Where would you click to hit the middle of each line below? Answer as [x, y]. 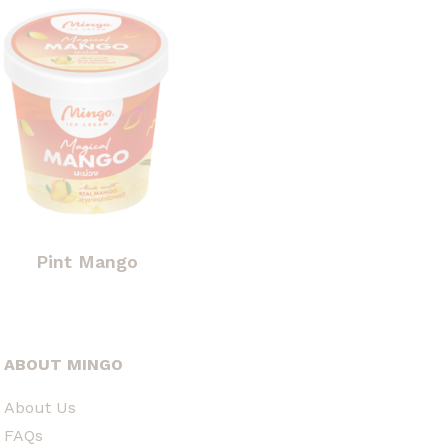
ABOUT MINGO [63, 364]
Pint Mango [86, 261]
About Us [40, 407]
